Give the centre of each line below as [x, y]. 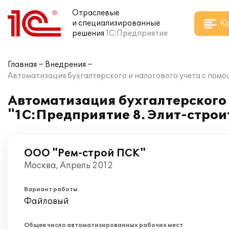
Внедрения [65, 65]
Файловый [47, 201]
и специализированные [116, 23]
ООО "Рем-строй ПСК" [85, 153]
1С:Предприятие [137, 33]
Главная [22, 65]
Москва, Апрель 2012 [68, 166]
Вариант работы [51, 189]
